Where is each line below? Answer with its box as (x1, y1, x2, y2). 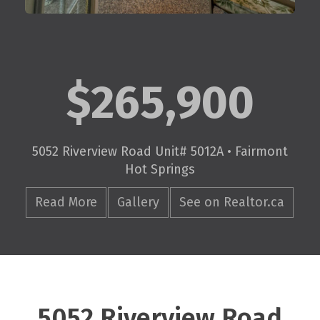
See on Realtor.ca (179, 194, 284, 210)
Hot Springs (125, 161, 195, 177)
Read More (34, 194, 97, 210)
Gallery (116, 194, 159, 210)
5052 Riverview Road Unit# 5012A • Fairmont (32, 143, 288, 159)
